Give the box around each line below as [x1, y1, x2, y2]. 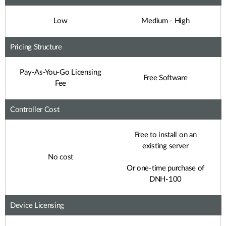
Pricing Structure [10, 43, 62, 51]
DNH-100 [149, 176, 182, 183]
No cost [48, 153, 73, 161]
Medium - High [141, 17, 190, 25]
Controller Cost [10, 106, 60, 114]
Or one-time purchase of [126, 164, 205, 172]
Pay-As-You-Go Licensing [20, 69, 101, 76]
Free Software [143, 74, 188, 82]
